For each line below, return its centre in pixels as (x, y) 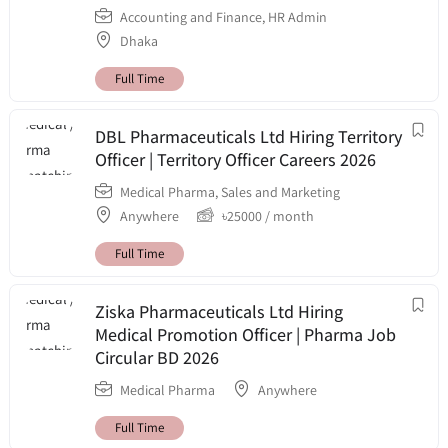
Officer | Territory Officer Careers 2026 (235, 159)
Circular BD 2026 (157, 357)
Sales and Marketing (280, 191)
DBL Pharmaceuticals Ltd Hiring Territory (248, 136)
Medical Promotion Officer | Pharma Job (245, 334)
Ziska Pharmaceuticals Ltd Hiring (219, 311)
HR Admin (297, 16)
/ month (288, 215)
